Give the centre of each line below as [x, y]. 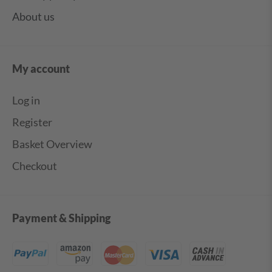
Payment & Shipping [61, 219]
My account [41, 69]
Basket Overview [52, 144]
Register [32, 122]
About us [33, 17]
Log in [26, 100]
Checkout [35, 166]
